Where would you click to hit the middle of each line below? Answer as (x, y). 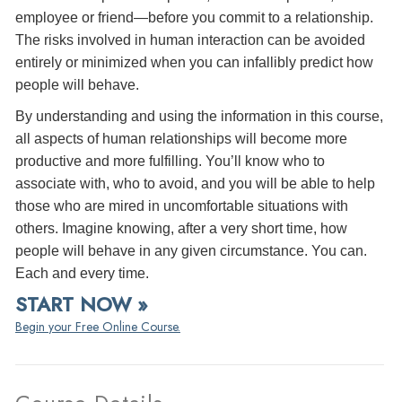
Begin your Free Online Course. (98, 326)
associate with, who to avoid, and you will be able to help (195, 183)
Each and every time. (82, 273)
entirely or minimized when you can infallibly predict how (194, 62)
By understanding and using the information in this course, (199, 116)
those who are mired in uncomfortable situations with (182, 205)
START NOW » (81, 304)
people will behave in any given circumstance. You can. (191, 250)
